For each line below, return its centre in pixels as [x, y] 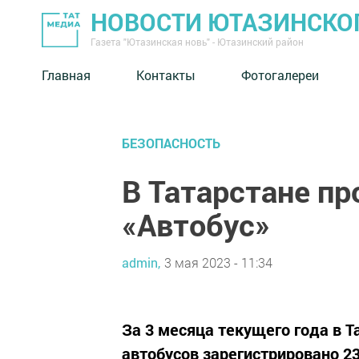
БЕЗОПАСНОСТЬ [171, 143]
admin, [141, 262]
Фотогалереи [280, 75]
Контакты [166, 75]
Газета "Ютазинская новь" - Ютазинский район [197, 42]
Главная [66, 75]
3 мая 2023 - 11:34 [218, 262]
